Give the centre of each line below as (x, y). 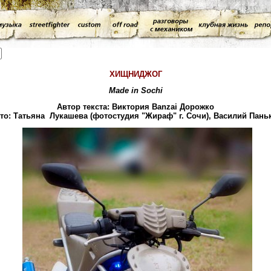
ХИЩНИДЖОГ (135, 74)
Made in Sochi (135, 90)
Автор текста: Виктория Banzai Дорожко (135, 107)
